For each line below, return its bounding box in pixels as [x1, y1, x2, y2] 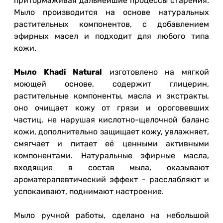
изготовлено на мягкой [102, 67, 210, 77]
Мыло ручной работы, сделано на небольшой [14, 211, 209, 221]
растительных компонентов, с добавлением [14, 19, 209, 29]
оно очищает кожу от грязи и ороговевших [14, 103, 209, 113]
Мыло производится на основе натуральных [14, 7, 209, 17]
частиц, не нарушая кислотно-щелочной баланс [14, 115, 209, 125]
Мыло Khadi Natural [14, 67, 103, 77]
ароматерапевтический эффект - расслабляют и [14, 175, 209, 185]
